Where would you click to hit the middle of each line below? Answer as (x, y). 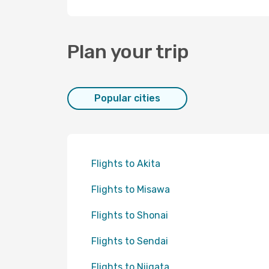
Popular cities (127, 98)
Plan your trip (128, 52)
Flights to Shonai (130, 215)
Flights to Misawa (131, 189)
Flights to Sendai (130, 241)
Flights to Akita (126, 164)
